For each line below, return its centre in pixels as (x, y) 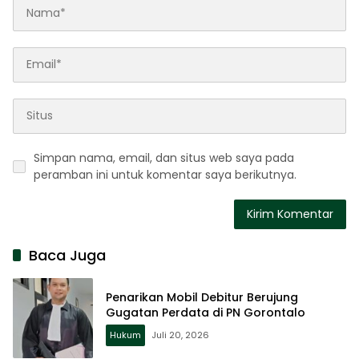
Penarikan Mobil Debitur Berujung (202, 297)
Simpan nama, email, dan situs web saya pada (164, 157)
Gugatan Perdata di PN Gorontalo (206, 312)
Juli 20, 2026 (180, 335)
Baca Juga (67, 255)
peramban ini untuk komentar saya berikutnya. (165, 174)
